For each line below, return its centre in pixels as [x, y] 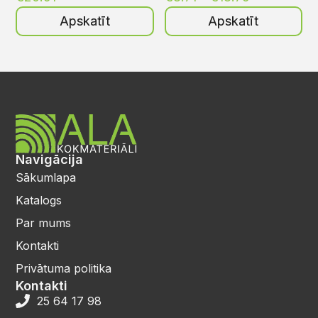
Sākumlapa [46, 178]
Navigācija [50, 160]
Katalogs [39, 201]
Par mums [44, 223]
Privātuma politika [64, 269]
